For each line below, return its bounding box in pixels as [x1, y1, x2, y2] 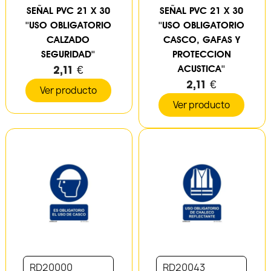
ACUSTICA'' [178, 62, 226, 74]
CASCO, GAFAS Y [163, 33, 240, 45]
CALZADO [47, 33, 90, 45]
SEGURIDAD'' [41, 48, 96, 60]
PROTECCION [172, 48, 231, 60]
